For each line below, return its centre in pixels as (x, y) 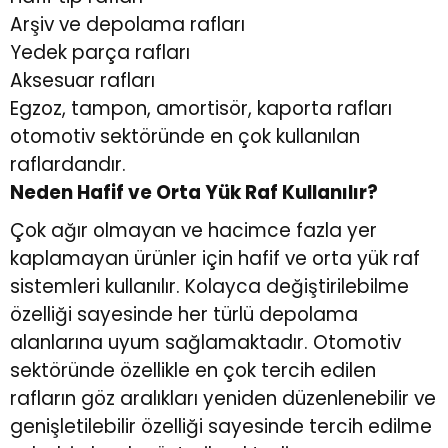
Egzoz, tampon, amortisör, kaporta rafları (201, 109)
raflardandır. (68, 165)
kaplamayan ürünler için (124, 259)
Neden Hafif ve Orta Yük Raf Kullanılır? (194, 193)
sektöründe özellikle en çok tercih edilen (193, 371)
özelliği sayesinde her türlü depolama (184, 315)
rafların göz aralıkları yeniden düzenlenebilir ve (223, 399)
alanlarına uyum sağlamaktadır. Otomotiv (205, 343)
